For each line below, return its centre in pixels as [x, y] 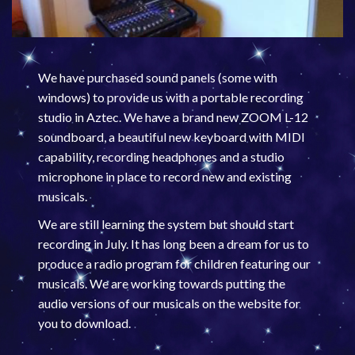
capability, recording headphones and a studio [162, 157]
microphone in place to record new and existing [165, 177]
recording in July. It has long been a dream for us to [174, 243]
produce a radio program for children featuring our [175, 263]
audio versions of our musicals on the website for [170, 303]
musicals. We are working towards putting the [162, 283]
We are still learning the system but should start [166, 223]
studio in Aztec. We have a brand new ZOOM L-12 [174, 117]
